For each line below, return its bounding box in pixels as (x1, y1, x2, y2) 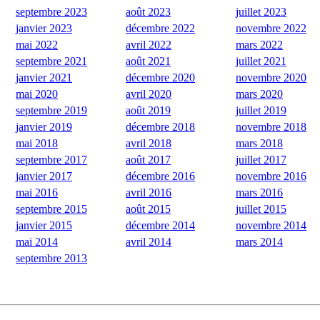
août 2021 (126, 54, 171, 67)
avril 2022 (126, 38, 171, 51)
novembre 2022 (236, 21, 306, 34)
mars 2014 (236, 235, 283, 248)
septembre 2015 (16, 202, 87, 215)
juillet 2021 (236, 54, 286, 67)
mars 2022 (236, 38, 283, 51)
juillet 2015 (236, 202, 286, 215)
